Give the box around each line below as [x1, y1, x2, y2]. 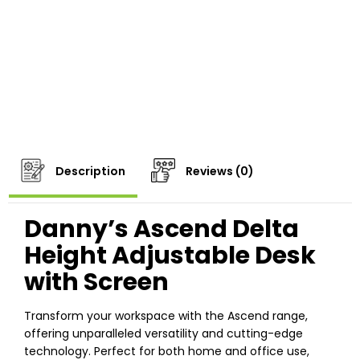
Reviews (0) [183, 163, 254, 180]
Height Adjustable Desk [24, 239, 316, 273]
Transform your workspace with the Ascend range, [24, 308, 308, 325]
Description [53, 163, 125, 180]
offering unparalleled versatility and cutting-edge [24, 325, 303, 342]
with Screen [24, 265, 169, 300]
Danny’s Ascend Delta [24, 212, 299, 247]
